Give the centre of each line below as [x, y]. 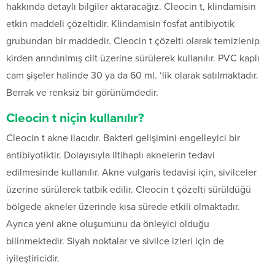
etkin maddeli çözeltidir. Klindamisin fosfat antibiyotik [120, 24]
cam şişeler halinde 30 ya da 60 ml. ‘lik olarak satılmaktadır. [132, 76]
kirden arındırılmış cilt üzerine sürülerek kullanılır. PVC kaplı [133, 59]
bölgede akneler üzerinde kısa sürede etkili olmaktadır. [123, 207]
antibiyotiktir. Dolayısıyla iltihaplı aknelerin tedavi [110, 156]
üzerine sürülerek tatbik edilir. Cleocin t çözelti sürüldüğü [129, 190]
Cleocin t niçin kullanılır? [75, 118]
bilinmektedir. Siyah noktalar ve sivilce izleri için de [115, 242]
